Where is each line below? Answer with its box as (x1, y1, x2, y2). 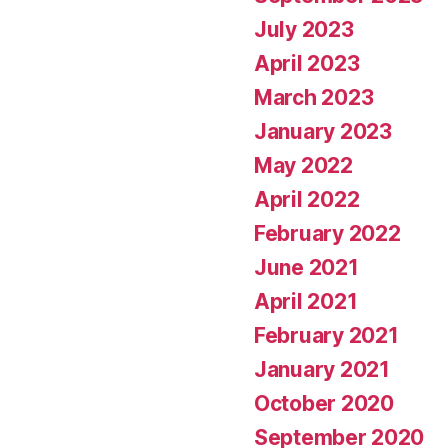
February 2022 (254, 220, 401, 246)
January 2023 (254, 118, 392, 144)
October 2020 (254, 390, 394, 416)
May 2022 (254, 152, 353, 178)
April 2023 (254, 50, 360, 76)
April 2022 (254, 186, 360, 212)
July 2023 (254, 16, 354, 42)
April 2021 (254, 288, 358, 314)
